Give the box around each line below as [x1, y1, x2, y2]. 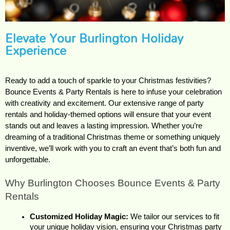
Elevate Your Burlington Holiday [5, 26, 183, 50]
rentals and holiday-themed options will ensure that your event [5, 110, 211, 119]
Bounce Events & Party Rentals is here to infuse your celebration [5, 88, 222, 97]
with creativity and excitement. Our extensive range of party [5, 99, 204, 108]
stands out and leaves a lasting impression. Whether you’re [5, 122, 202, 130]
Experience [5, 38, 66, 63]
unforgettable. [5, 156, 50, 164]
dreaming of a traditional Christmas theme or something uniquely [5, 133, 220, 142]
